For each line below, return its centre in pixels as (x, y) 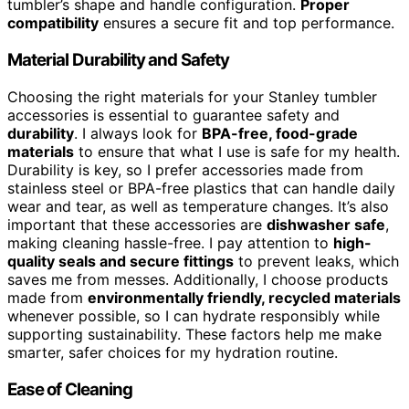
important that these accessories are (137, 224)
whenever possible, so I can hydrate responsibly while (194, 315)
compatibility (53, 23)
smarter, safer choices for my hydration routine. (173, 352)
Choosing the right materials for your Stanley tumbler (192, 96)
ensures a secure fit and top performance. (246, 23)
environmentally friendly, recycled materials (244, 297)
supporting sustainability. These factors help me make (194, 334)
